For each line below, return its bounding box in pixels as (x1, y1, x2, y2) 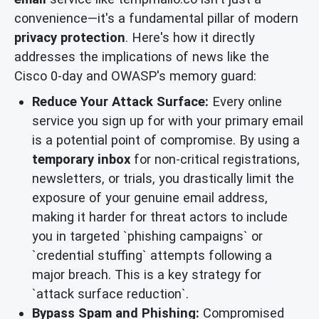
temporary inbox (32, 152, 130, 167)
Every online (209, 94, 282, 110)
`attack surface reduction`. (32, 286, 189, 302)
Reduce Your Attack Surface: (32, 94, 209, 110)
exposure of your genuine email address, (32, 190, 268, 206)
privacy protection (14, 30, 125, 46)
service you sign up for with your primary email (32, 113, 303, 129)
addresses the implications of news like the (14, 49, 269, 65)
